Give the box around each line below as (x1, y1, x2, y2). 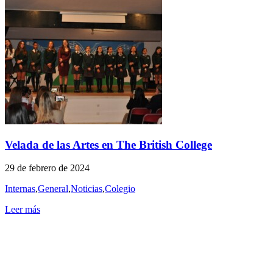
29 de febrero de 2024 (5, 163, 90, 174)
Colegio (105, 183, 135, 194)
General (38, 183, 68, 194)
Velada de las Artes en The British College (5, 138, 212, 151)
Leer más (5, 204, 40, 215)
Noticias (71, 183, 102, 194)
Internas (5, 183, 35, 194)
